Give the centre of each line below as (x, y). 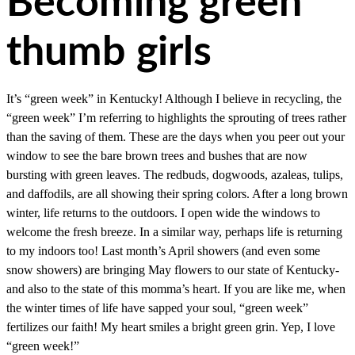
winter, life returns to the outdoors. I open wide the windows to (163, 213)
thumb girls (109, 52)
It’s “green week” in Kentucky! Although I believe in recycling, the (174, 99)
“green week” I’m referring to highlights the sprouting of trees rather (176, 118)
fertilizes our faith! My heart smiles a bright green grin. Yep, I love (171, 327)
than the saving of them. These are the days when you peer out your (176, 137)
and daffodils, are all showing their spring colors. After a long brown (177, 194)
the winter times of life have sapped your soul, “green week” (157, 308)
